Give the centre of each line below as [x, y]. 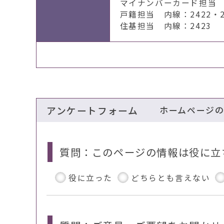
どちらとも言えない [171, 178]
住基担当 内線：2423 [165, 26]
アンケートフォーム [92, 110]
